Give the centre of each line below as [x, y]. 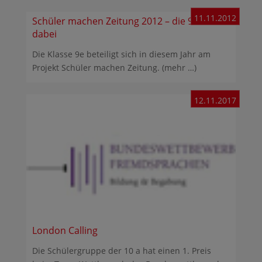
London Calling [65, 231]
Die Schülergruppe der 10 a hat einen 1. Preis [121, 251]
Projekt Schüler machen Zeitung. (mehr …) [114, 68]
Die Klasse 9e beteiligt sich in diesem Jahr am [121, 54]
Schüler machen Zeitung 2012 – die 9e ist [121, 21]
